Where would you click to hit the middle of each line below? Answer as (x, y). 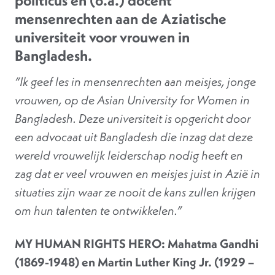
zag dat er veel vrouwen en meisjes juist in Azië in (137, 174)
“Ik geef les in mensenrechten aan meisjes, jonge (135, 82)
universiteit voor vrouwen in (102, 37)
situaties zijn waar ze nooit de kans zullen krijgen (135, 192)
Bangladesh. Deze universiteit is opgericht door (133, 118)
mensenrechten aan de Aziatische (121, 19)
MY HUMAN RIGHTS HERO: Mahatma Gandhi (137, 244)
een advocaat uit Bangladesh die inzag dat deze (134, 137)
